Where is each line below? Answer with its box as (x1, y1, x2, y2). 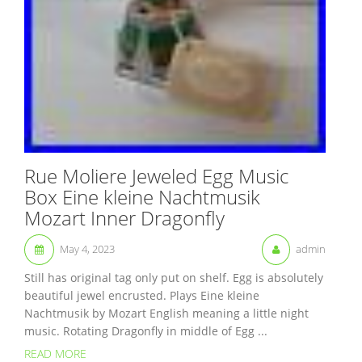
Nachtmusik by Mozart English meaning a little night (24, 305, 309, 322)
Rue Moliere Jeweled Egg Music (24, 162, 288, 190)
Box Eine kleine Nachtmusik (24, 183, 260, 211)
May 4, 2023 (60, 242, 115, 257)
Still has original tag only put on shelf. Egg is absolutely (24, 270, 323, 286)
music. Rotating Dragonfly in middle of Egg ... (24, 323, 267, 339)
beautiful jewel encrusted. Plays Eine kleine (24, 288, 259, 304)
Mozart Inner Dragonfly (24, 204, 225, 232)
